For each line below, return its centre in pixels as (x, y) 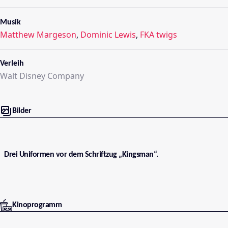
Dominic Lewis (108, 34)
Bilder (22, 111)
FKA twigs (159, 34)
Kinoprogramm (37, 205)
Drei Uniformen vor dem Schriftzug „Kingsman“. (81, 155)
